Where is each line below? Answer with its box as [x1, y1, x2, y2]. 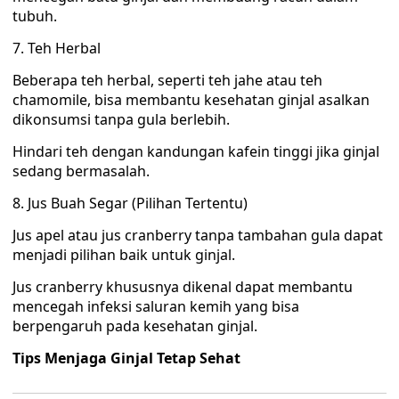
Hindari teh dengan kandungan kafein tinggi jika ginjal [12, 142, 379, 161]
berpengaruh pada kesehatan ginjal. [12, 316, 257, 336]
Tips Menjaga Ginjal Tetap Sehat [12, 348, 240, 368]
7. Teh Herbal [12, 38, 101, 58]
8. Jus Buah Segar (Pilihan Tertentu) [12, 193, 248, 213]
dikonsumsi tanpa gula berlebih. [12, 110, 230, 129]
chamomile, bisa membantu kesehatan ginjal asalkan [12, 90, 370, 110]
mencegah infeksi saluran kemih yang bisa [12, 297, 299, 316]
